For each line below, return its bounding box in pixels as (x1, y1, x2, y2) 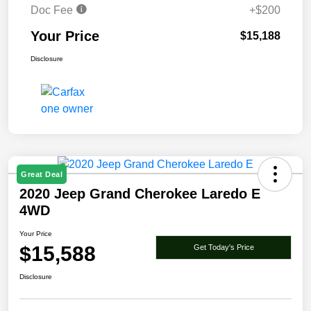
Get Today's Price (193, 242, 254, 251)
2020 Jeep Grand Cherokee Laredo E (19, 186, 260, 202)
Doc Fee (31, 4, 76, 17)
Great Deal (21, 170, 62, 179)
